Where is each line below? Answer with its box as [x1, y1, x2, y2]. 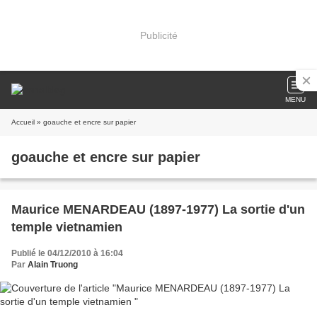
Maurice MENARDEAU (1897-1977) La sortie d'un [11, 202, 305, 217]
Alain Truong [28, 260, 78, 270]
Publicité [139, 29, 178, 41]
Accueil [11, 118, 35, 126]
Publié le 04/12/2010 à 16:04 [11, 248, 123, 258]
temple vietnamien [11, 220, 122, 234]
